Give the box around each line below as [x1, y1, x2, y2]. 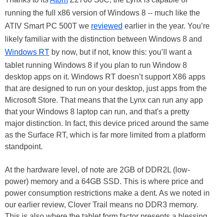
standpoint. [5, 142, 43, 151]
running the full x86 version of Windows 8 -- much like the [5, 9, 200, 17]
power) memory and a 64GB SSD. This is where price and [5, 177, 203, 186]
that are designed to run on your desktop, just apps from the [5, 84, 207, 93]
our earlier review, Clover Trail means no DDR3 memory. [5, 201, 198, 209]
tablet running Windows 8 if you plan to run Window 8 [5, 61, 187, 70]
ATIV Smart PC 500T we [5, 22, 91, 31]
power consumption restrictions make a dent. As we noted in [5, 189, 210, 198]
